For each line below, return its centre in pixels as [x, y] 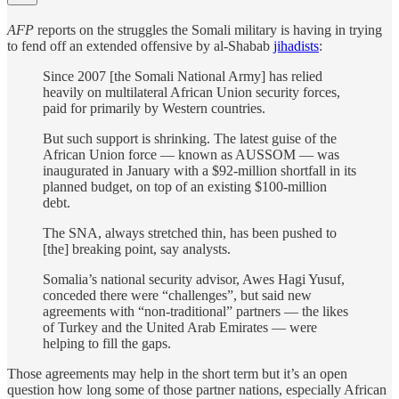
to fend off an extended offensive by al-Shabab [140, 46]
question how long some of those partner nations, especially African [197, 390]
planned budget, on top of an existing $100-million [185, 187]
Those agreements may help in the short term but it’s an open [177, 374]
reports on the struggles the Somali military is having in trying [208, 30]
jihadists [296, 46]
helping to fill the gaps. [107, 343]
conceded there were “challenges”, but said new [177, 295]
